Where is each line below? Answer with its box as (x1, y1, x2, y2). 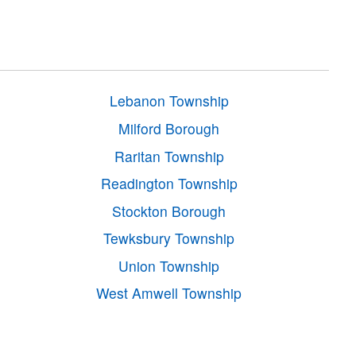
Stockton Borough (112, 200, 226, 221)
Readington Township (100, 173, 238, 194)
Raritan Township (114, 145, 224, 166)
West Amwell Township (96, 283, 242, 304)
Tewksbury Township (103, 228, 235, 249)
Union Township (118, 255, 220, 276)
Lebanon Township (109, 91, 229, 111)
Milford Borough (118, 118, 220, 138)
